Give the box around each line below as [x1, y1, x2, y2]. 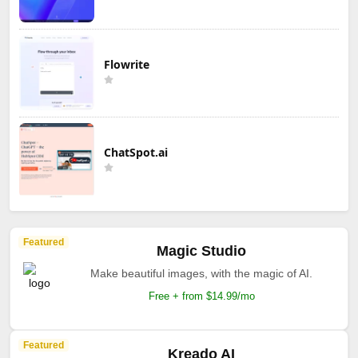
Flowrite [104, 56, 149, 72]
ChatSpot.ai [104, 144, 168, 160]
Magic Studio [157, 242, 246, 259]
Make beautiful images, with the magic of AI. [90, 266, 312, 280]
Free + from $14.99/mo [148, 289, 255, 302]
